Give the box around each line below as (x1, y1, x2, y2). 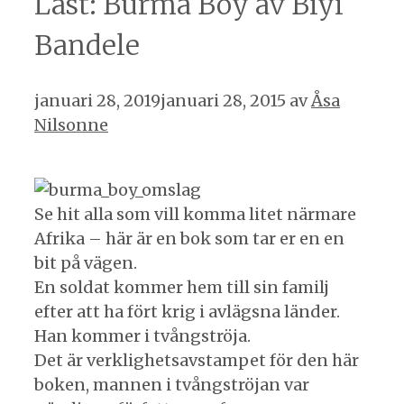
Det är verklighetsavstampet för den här (34, 349, 359, 371)
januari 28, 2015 (161, 89, 286, 111)
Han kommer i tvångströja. (34, 325, 251, 346)
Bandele (34, 27, 140, 62)
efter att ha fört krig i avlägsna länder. (34, 300, 340, 322)
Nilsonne (34, 114, 108, 135)
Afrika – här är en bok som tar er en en (34, 227, 344, 249)
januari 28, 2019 (34, 89, 161, 111)
